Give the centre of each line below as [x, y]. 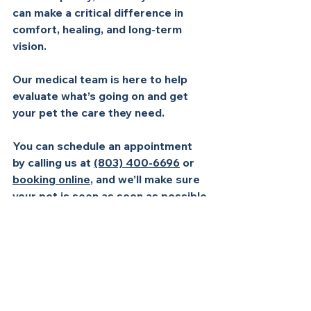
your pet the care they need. [90, 112]
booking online [51, 179]
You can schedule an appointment [104, 146]
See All [205, 295]
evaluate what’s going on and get [102, 96]
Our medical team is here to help [101, 79]
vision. [31, 46]
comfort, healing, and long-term [99, 29]
